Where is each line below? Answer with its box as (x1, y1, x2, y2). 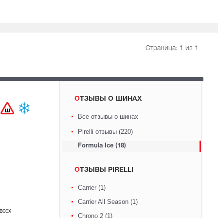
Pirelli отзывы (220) (77, 128, 133, 135)
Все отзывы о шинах (77, 113, 138, 120)
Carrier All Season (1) (77, 198, 138, 205)
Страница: (145, 45, 180, 52)
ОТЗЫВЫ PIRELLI (79, 167, 133, 173)
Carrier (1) (77, 184, 106, 191)
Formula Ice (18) (77, 143, 126, 149)
